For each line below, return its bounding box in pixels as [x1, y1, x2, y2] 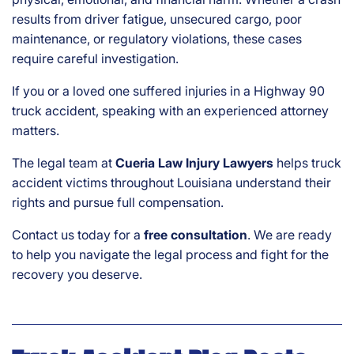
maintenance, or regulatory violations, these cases [12, 31, 302, 47]
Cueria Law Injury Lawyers [115, 155, 273, 171]
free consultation [144, 227, 247, 243]
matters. [12, 122, 59, 139]
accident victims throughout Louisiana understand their [12, 175, 331, 191]
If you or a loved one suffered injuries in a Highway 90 [12, 83, 325, 100]
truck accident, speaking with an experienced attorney [12, 103, 329, 119]
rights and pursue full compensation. [12, 194, 224, 211]
